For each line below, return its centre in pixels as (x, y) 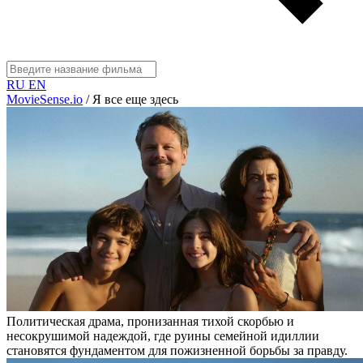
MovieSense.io (45, 99)
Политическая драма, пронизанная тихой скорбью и (150, 322)
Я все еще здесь (135, 99)
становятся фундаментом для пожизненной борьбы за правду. (177, 351)
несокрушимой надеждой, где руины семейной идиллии (163, 336)
